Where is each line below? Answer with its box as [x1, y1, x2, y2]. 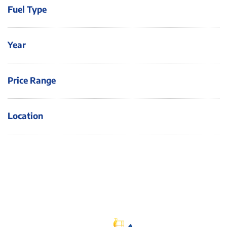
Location [8, 109, 43, 121]
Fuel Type [8, 3, 47, 15]
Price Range [8, 74, 56, 86]
